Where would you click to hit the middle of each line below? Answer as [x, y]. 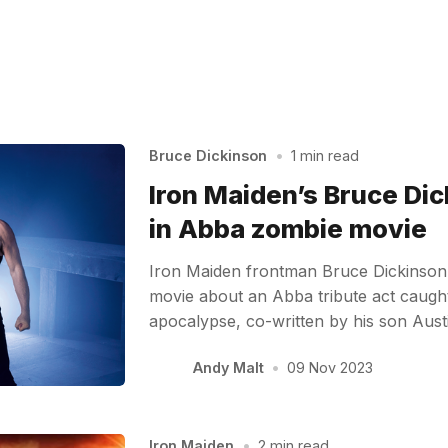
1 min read [324, 155]
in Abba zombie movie [288, 228]
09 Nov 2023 [329, 368]
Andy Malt [228, 368]
